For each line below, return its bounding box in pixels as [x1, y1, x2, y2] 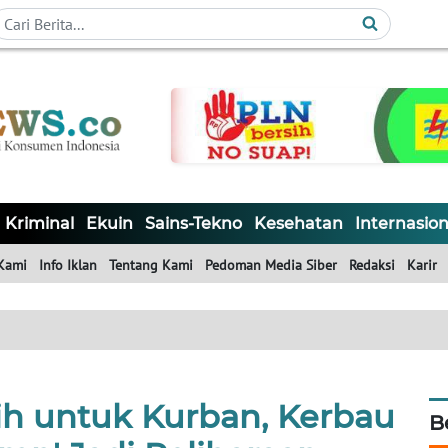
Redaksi [349, 256, 395, 275]
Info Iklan [39, 256, 97, 275]
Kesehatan [254, 214, 343, 234]
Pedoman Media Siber [205, 256, 337, 275]
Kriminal [5, 214, 74, 234]
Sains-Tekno [145, 214, 242, 234]
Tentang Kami [109, 256, 193, 275]
